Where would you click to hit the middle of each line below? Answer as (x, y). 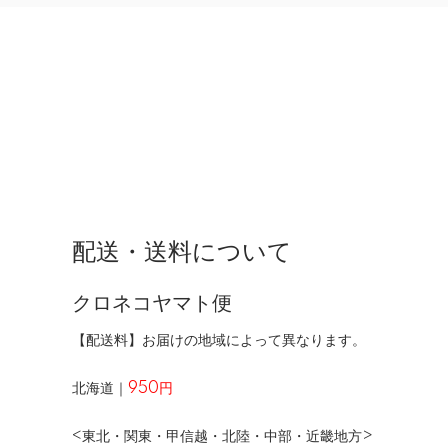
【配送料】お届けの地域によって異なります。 (219, 340)
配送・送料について (182, 252)
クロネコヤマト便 (152, 303)
